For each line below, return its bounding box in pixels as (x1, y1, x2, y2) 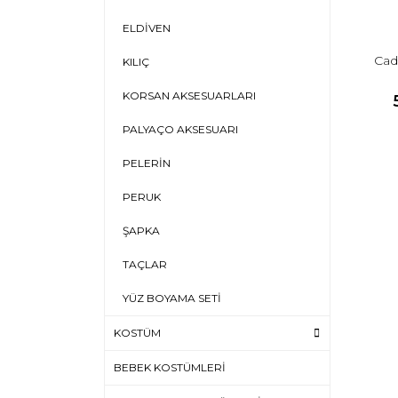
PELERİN (123, 156, 171, 170)
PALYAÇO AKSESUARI (123, 123, 238, 136)
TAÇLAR (123, 258, 167, 271)
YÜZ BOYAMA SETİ (123, 291, 221, 305)
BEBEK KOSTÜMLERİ (114, 361, 226, 374)
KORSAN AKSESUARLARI (123, 89, 256, 102)
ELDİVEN (123, 21, 171, 35)
